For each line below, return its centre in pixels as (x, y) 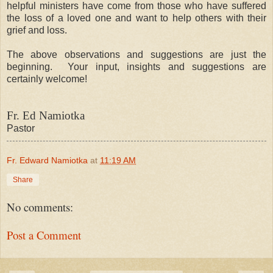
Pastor (21, 128)
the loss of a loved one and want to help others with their (136, 18)
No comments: (40, 207)
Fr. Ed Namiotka (46, 115)
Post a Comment (44, 235)
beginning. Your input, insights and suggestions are (136, 66)
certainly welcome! (47, 79)
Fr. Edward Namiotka (47, 160)
